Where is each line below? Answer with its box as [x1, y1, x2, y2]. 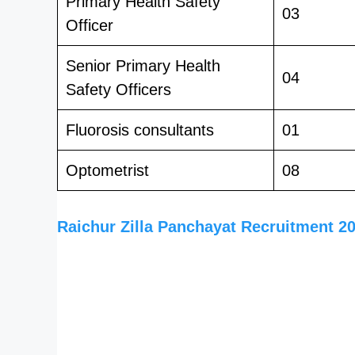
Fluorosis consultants [66, 120, 214, 139]
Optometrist [66, 161, 149, 179]
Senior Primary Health [66, 56, 220, 74]
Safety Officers [66, 80, 171, 98]
